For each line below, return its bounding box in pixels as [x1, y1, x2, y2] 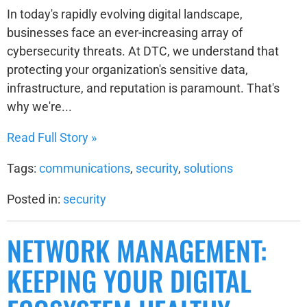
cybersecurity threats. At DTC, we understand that [7, 43, 279, 58]
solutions [184, 160, 233, 175]
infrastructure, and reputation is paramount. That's [7, 80, 280, 95]
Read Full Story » [7, 130, 97, 145]
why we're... [7, 99, 72, 114]
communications [39, 160, 130, 175]
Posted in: [7, 191, 63, 206]
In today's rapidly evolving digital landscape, [7, 6, 243, 21]
